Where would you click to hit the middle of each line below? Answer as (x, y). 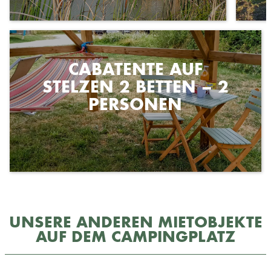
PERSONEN (135, 104)
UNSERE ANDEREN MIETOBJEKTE (135, 222)
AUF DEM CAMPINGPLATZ (135, 237)
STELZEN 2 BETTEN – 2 (135, 87)
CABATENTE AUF (135, 69)
